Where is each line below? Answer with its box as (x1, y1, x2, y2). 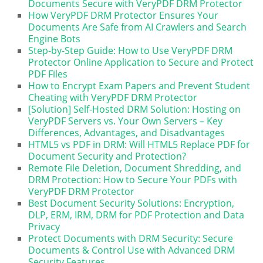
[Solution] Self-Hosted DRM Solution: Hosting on (28, 102, 241, 116)
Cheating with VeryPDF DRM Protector (28, 90, 198, 104)
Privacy (28, 220, 60, 233)
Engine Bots (28, 32, 81, 45)
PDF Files (28, 67, 68, 80)
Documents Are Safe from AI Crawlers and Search (28, 20, 247, 33)
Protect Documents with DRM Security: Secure (28, 231, 234, 245)
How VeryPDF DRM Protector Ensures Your (28, 8, 219, 22)
